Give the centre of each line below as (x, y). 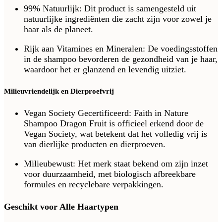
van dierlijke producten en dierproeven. (95, 144)
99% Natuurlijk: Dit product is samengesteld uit (110, 8)
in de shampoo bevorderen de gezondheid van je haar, (121, 59)
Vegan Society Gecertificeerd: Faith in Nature (106, 113)
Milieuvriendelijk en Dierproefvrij (59, 91)
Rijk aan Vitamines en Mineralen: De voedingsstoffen (121, 48)
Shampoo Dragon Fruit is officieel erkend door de (114, 123)
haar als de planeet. (58, 29)
